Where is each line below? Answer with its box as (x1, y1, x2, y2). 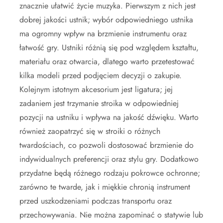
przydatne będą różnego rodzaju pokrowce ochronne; (19, 167, 200, 179)
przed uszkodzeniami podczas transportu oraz (19, 195, 172, 207)
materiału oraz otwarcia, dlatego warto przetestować (19, 56, 195, 68)
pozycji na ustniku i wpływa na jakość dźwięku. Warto (19, 111, 199, 123)
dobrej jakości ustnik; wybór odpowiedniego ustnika (19, 14, 193, 26)
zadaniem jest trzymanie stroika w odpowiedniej (19, 98, 179, 110)
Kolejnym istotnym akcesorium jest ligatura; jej (19, 84, 173, 96)
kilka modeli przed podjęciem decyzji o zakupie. (19, 70, 182, 82)
